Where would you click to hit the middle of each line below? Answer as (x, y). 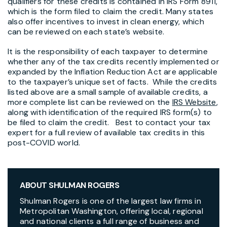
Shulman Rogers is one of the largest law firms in (110, 201)
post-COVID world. (44, 143)
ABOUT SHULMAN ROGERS (70, 185)
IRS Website (194, 102)
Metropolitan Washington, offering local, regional (111, 211)
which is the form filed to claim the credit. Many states (111, 12)
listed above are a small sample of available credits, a (108, 92)
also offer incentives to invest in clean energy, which (106, 22)
